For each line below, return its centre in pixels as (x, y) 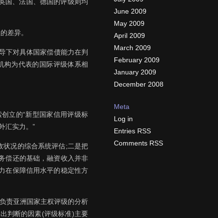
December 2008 (139, 84)
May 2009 (129, 23)
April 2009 (129, 36)
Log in (123, 119)
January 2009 (135, 72)
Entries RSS (132, 131)
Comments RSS (138, 143)
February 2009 (137, 60)
